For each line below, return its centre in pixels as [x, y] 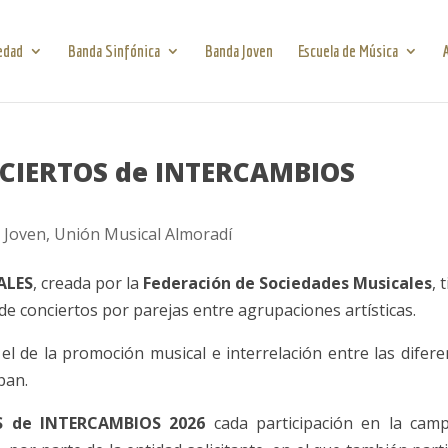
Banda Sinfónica [113, 50]
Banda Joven [238, 50]
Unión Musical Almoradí [143, 234]
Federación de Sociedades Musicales [287, 282]
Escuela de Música [347, 50]
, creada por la [87, 282]
